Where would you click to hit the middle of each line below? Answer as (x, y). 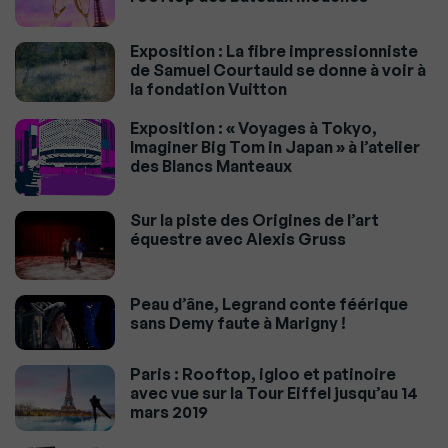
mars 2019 (169, 411)
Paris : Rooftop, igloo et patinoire (263, 373)
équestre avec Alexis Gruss (238, 239)
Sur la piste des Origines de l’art (254, 220)
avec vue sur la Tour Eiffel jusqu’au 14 (274, 392)
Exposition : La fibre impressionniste (274, 51)
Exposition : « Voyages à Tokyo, (253, 128)
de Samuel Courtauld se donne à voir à (278, 70)
